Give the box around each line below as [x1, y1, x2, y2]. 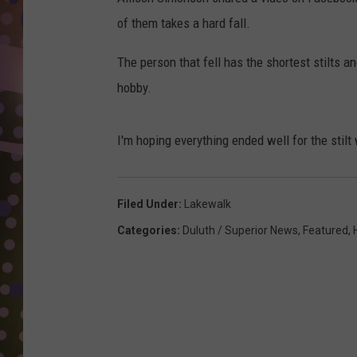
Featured [303, 224, 348, 237]
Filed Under [117, 198, 178, 211]
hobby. [117, 80, 151, 96]
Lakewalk [184, 198, 231, 211]
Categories [117, 224, 177, 237]
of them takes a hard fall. [117, 15, 250, 32]
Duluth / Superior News [182, 224, 298, 237]
